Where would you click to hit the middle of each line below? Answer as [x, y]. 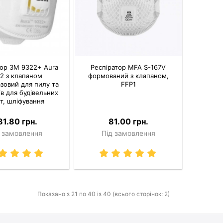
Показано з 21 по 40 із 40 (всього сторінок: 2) [104, 194]
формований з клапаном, [128, 75]
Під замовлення [128, 133]
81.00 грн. [128, 121]
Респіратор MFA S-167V [128, 67]
